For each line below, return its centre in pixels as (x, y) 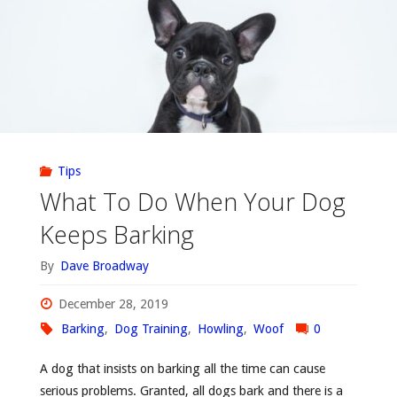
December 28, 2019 (114, 304)
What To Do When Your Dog (192, 202)
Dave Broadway (104, 265)
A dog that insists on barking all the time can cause (182, 369)
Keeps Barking (117, 235)
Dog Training (151, 329)
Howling (220, 329)
